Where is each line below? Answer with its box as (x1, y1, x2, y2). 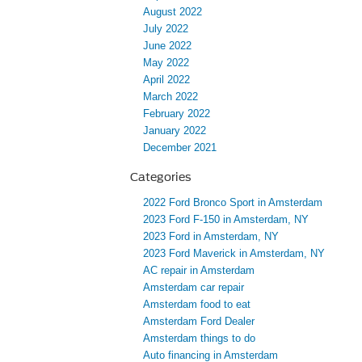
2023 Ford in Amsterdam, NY (143, 229, 279, 242)
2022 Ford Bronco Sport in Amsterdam (143, 196, 322, 208)
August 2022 (143, 5, 202, 18)
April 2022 (143, 73, 190, 86)
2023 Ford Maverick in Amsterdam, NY (143, 246, 325, 259)
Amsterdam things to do (143, 331, 255, 344)
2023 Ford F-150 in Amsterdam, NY (143, 213, 309, 225)
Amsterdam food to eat (143, 297, 250, 310)
